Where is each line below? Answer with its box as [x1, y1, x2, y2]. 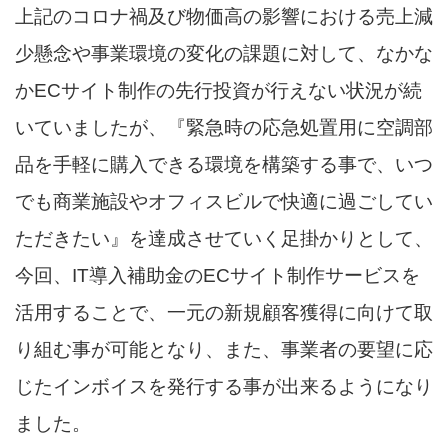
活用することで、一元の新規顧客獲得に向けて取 [15, 301, 433, 323]
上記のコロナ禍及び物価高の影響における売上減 [15, 5, 433, 27]
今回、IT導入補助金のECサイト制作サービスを [15, 264, 420, 286]
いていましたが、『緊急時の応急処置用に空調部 [15, 116, 433, 138]
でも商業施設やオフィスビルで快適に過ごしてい [15, 190, 433, 212]
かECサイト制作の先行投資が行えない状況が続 [15, 79, 422, 101]
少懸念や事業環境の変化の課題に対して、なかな [15, 42, 433, 64]
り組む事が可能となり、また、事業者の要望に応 [15, 338, 433, 360]
